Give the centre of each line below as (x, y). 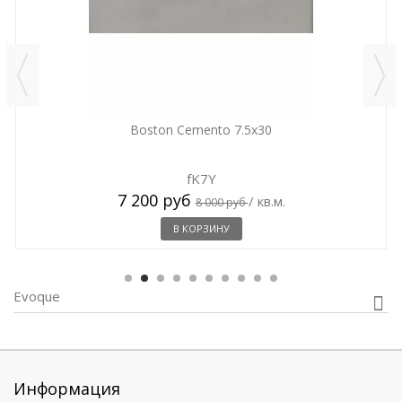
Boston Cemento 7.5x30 (201, 130)
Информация (67, 389)
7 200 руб (156, 200)
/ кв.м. (267, 201)
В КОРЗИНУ (201, 228)
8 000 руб (222, 202)
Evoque (37, 296)
